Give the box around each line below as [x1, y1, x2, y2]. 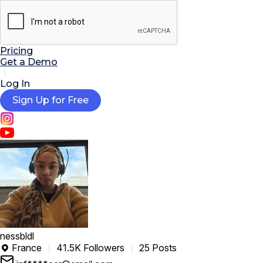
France [12, 242, 44, 254]
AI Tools [9, 11, 48, 22]
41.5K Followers [56, 242, 127, 254]
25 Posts [139, 242, 177, 254]
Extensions [9, 22, 62, 34]
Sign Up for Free [12, 95, 89, 106]
